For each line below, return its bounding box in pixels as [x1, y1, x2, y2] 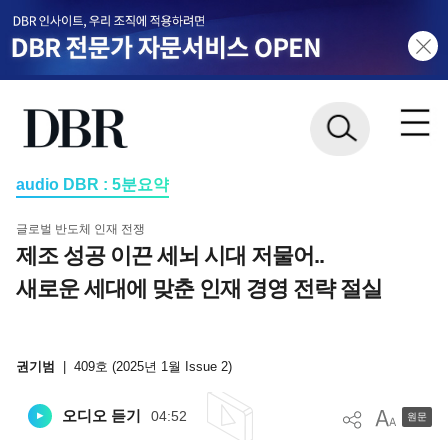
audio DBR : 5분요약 [15, 175, 169, 193]
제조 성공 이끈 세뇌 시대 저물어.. [15, 242, 324, 268]
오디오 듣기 [61, 407, 141, 425]
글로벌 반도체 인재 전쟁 [15, 221, 145, 236]
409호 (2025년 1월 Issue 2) [73, 359, 232, 375]
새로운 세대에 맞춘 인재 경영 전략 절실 [15, 275, 382, 301]
